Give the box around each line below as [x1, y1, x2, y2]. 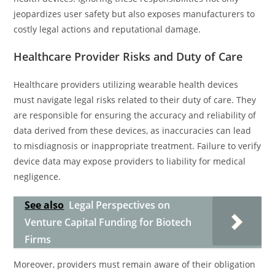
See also [25, 198, 64, 212]
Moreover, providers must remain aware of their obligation [14, 258, 256, 270]
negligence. [14, 171, 61, 182]
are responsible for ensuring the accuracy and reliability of [14, 109, 257, 121]
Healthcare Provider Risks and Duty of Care [14, 49, 243, 64]
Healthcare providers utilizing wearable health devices [14, 79, 239, 90]
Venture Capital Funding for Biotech [25, 215, 192, 229]
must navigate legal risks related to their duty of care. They [14, 94, 257, 106]
